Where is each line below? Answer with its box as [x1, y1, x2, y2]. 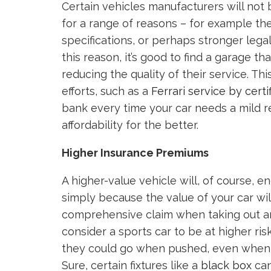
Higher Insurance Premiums [62, 146, 209, 159]
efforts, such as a [62, 85, 151, 97]
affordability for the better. [62, 119, 198, 131]
